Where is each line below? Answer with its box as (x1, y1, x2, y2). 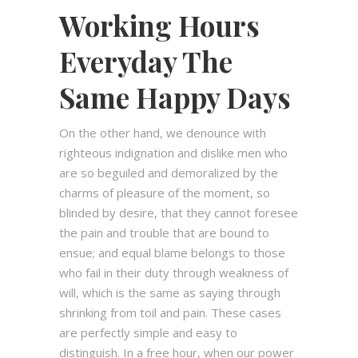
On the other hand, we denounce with (59, 124, 266, 141)
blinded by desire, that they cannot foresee (59, 204, 298, 221)
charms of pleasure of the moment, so (59, 184, 270, 201)
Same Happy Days (59, 78, 291, 116)
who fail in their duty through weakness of (59, 264, 288, 280)
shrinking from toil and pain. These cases (59, 304, 281, 320)
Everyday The (59, 42, 233, 80)
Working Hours (59, 6, 260, 44)
